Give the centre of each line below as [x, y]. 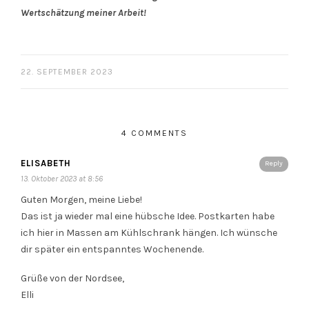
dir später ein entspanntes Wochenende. [112, 249]
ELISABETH [46, 163]
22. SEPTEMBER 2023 [67, 72]
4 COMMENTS [154, 133]
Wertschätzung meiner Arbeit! [83, 13]
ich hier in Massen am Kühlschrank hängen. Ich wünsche [149, 233]
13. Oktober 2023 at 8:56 [62, 179]
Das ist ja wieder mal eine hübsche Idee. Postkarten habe [148, 216]
